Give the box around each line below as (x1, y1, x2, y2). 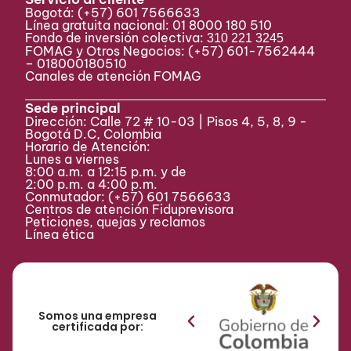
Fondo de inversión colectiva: (25, 30, 208, 46)
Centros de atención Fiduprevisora (25, 201, 234, 218)
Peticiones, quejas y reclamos (25, 214, 206, 230)
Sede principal (25, 100, 121, 118)
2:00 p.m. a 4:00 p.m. (25, 176, 158, 193)
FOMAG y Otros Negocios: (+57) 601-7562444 (25, 43, 316, 60)
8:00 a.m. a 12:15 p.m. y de (25, 164, 187, 180)
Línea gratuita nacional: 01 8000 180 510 (25, 17, 273, 34)
